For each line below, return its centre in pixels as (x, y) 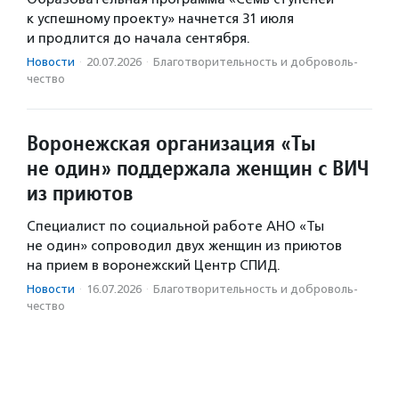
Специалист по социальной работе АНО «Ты (175, 227)
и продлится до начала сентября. (138, 39)
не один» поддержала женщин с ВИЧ (198, 168)
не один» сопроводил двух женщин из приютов (184, 246)
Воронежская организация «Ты (171, 143)
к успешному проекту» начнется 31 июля (160, 19)
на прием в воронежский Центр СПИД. (154, 266)
